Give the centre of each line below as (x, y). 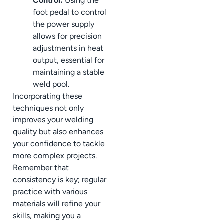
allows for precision (67, 36)
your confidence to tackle (59, 143)
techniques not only (48, 108)
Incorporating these (48, 96)
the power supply (63, 24)
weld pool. (51, 84)
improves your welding (53, 119)
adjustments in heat (68, 48)
